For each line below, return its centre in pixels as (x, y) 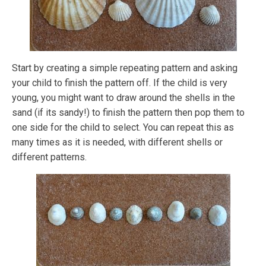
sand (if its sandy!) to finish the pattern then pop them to (128, 113)
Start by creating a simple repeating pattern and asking (125, 68)
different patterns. (49, 157)
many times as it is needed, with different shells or (117, 142)
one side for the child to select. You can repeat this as (123, 128)
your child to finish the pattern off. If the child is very (120, 83)
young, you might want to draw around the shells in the (123, 98)
